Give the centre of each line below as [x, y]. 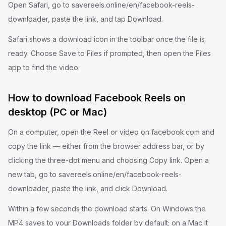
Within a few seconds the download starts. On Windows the [107, 209]
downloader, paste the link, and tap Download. [86, 19]
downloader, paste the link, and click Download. [88, 188]
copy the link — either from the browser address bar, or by [106, 146]
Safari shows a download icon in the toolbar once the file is [106, 39]
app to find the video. [44, 67]
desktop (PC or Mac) [58, 112]
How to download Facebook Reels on [97, 98]
